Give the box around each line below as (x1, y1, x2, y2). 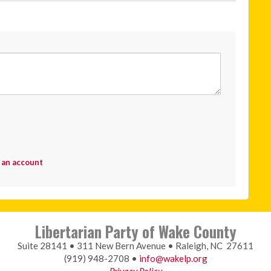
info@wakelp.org (139, 252, 207, 264)
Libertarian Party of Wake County (34, 220, 237, 243)
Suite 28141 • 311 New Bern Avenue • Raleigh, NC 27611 (18, 240, 253, 251)
